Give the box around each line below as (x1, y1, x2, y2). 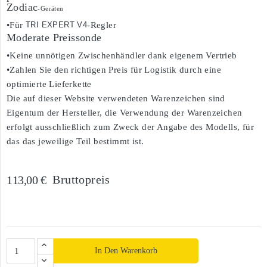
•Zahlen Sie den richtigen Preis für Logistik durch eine (7, 65, 221, 74)
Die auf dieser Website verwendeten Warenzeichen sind (7, 94, 225, 103)
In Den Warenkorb (94, 246, 157, 255)
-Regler (87, 20, 117, 30)
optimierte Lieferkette (7, 79, 92, 89)
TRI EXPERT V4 (26, 20, 88, 29)
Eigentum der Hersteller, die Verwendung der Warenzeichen (7, 108, 243, 117)
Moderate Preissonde (7, 32, 102, 44)
